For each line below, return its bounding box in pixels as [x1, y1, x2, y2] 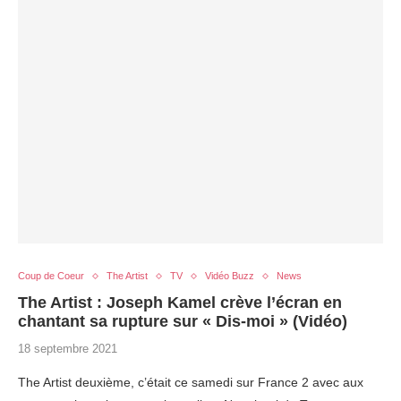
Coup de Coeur [18, 270, 84, 281]
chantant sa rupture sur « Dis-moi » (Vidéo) [18, 312, 347, 330]
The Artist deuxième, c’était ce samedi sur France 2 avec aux [18, 375, 363, 389]
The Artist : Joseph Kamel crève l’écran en [18, 294, 342, 311]
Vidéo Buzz [205, 270, 254, 281]
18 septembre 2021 [18, 342, 117, 355]
